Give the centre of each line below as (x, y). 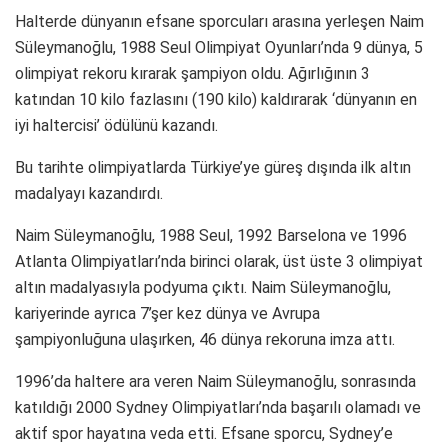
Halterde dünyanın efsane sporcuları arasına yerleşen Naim (219, 21)
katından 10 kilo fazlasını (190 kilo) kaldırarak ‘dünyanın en (216, 99)
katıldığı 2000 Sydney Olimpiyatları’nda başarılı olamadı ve (218, 407)
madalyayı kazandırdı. (89, 193)
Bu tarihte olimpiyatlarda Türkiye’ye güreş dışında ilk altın (213, 167)
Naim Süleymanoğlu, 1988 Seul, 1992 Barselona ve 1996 (211, 235)
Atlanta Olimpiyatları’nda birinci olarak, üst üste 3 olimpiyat (219, 261)
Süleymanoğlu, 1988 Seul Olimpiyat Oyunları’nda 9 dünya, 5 (219, 47)
